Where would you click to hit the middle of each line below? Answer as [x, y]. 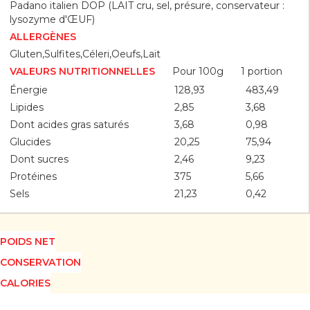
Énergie [28, 90]
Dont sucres [39, 159]
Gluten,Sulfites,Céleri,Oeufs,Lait [85, 54]
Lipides [26, 108]
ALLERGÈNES [43, 37]
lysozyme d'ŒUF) [52, 20]
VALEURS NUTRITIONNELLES [82, 72]
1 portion [261, 71]
